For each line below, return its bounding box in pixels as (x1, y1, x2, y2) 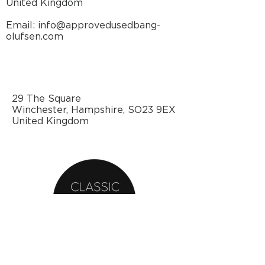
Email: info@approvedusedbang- (6, 21, 160, 31)
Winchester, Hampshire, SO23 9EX (12, 105, 176, 115)
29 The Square (12, 94, 81, 104)
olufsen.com (6, 32, 63, 42)
